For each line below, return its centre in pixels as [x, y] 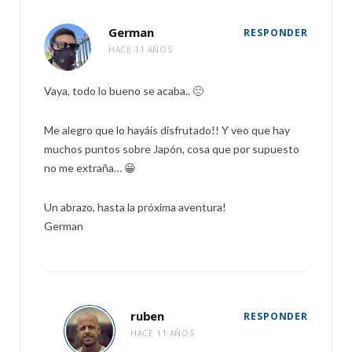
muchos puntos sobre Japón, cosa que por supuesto [172, 149]
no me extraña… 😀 [90, 168]
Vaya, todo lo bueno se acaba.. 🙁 [124, 91]
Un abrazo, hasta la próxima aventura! [135, 207]
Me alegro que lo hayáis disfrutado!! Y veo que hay [167, 130]
